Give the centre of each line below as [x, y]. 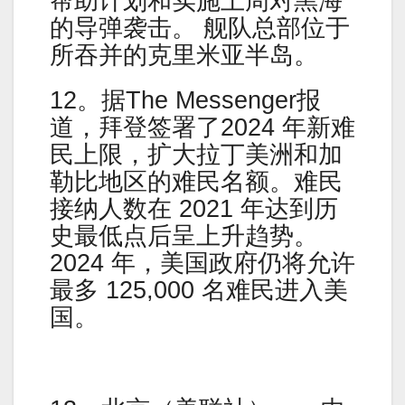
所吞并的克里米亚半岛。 [184, 55]
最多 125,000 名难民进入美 [199, 290]
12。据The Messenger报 [185, 100]
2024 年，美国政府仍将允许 [202, 263]
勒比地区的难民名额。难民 [196, 181]
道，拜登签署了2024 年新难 [202, 127]
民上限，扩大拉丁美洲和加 [196, 154]
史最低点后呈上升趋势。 [184, 235]
